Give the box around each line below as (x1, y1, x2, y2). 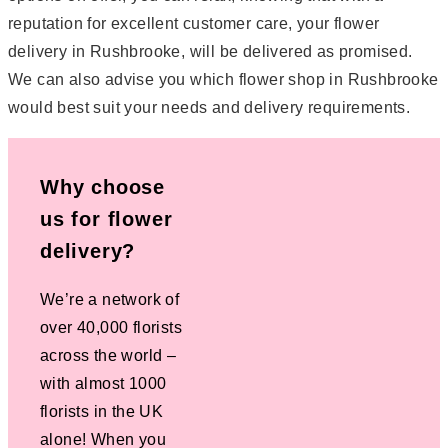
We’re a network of (40, 290, 180, 308)
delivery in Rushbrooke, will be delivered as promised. (8, 42, 413, 60)
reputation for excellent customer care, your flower (8, 14, 380, 32)
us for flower (40, 207, 173, 230)
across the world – (40, 346, 177, 364)
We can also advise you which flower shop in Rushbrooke (8, 70, 439, 88)
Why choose (40, 175, 166, 198)
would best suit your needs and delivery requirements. (8, 98, 411, 116)
